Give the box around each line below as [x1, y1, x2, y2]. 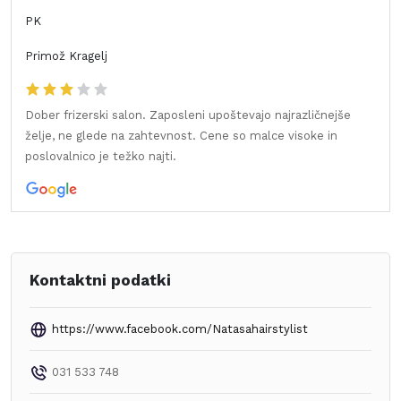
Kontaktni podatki [30, 270, 171, 289]
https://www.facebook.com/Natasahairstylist [52, 321, 308, 336]
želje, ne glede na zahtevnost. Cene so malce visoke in [25, 128, 337, 142]
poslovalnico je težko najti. [25, 149, 176, 163]
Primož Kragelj [25, 48, 107, 63]
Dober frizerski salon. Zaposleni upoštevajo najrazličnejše [25, 107, 351, 122]
